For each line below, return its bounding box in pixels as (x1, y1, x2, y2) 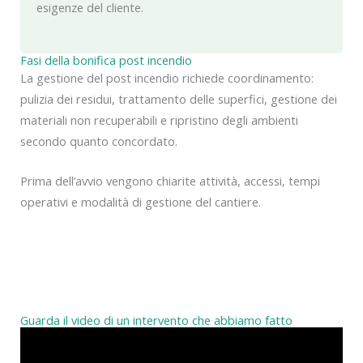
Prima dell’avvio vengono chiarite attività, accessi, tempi (20, 173, 320, 190)
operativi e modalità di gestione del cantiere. (20, 194, 261, 211)
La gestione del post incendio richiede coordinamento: (20, 69, 314, 86)
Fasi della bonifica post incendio (20, 51, 192, 68)
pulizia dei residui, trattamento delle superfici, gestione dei (20, 90, 337, 107)
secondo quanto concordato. (20, 132, 177, 149)
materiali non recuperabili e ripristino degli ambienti (20, 111, 298, 128)
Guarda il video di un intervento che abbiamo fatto (20, 311, 293, 328)
